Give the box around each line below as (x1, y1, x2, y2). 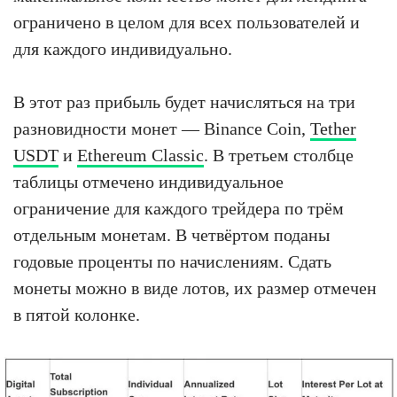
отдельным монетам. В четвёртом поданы (13, 224, 330, 245)
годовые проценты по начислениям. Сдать (13, 251, 331, 271)
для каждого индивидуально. (13, 38, 232, 58)
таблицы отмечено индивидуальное (13, 171, 284, 191)
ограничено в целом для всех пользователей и (13, 12, 360, 32)
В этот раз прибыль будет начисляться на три (13, 91, 355, 112)
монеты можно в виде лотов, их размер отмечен (13, 277, 377, 298)
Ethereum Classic (77, 144, 204, 165)
